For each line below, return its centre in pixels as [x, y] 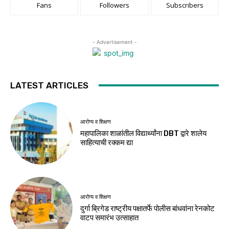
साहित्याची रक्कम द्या [107, 143]
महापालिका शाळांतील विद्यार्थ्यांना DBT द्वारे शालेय [144, 134]
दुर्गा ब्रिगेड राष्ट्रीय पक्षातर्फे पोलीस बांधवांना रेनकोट [148, 208]
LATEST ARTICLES [49, 85]
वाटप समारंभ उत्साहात [110, 217]
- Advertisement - [114, 42]
